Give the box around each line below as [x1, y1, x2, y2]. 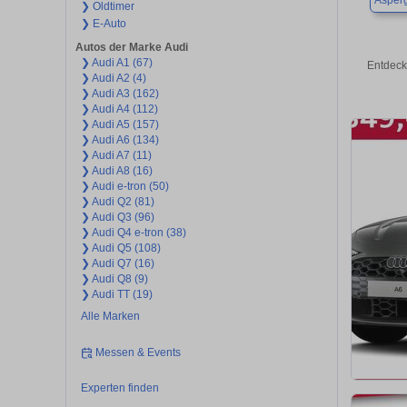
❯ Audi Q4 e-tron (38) [80, 226, 186, 240]
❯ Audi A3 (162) [80, 87, 159, 101]
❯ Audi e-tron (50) [80, 180, 169, 194]
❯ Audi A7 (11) [80, 149, 152, 163]
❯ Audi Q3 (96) [80, 211, 154, 224]
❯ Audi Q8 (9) [80, 273, 148, 286]
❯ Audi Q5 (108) [80, 242, 161, 255]
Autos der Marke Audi [75, 41, 188, 55]
